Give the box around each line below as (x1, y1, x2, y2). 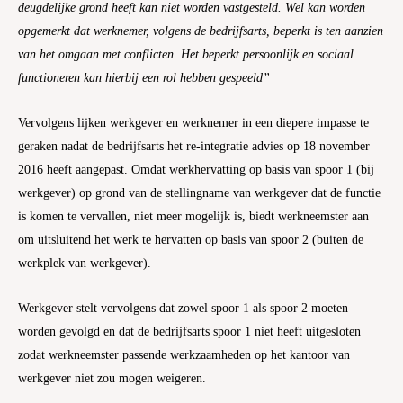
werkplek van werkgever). (18, 255, 151, 270)
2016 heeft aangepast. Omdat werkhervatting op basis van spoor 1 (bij (18, 162, 374, 176)
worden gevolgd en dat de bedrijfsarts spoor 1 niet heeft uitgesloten (18, 324, 361, 338)
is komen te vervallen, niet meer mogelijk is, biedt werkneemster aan (18, 209, 369, 223)
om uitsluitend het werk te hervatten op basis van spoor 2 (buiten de (18, 232, 363, 246)
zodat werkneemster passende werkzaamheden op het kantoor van (18, 347, 350, 362)
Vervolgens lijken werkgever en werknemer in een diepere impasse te (18, 115, 369, 130)
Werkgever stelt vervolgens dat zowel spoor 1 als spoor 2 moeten (18, 300, 348, 315)
